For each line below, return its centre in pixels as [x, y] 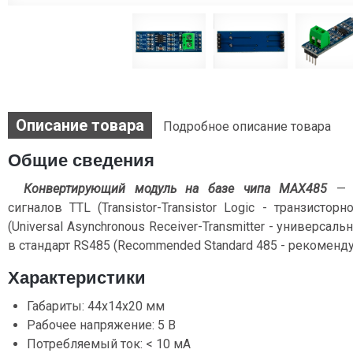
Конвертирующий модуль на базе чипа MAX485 [176, 189]
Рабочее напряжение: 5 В [101, 325]
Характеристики [77, 278]
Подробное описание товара [247, 127]
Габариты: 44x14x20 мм [96, 307]
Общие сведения [81, 161]
